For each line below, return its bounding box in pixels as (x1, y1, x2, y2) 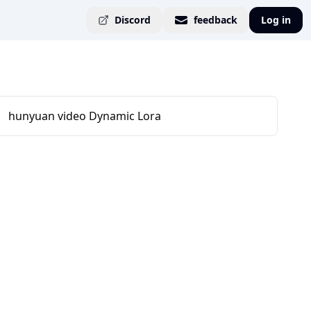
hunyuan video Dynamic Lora (8, 108, 161, 124)
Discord (115, 13, 151, 26)
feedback (194, 13, 237, 26)
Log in (261, 13, 291, 26)
